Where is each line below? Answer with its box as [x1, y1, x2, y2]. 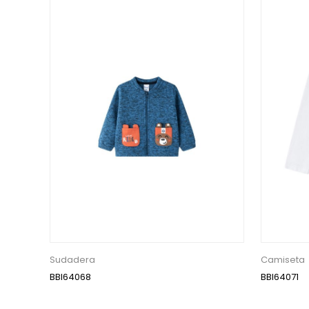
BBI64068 [50, 270, 91, 283]
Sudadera [50, 252, 95, 266]
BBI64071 [261, 270, 299, 283]
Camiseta [261, 252, 305, 266]
